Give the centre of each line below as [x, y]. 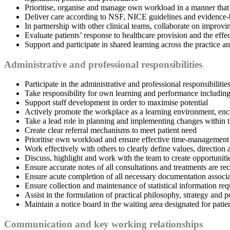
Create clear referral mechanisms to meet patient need [111, 130]
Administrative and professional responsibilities [103, 64]
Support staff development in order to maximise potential [116, 103]
